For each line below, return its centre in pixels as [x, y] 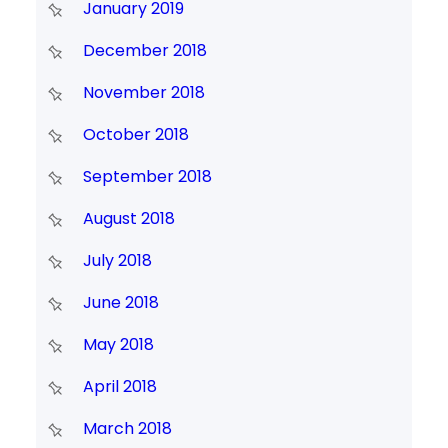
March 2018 [127, 429]
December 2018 [144, 51]
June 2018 [120, 303]
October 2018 [135, 135]
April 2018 [119, 387]
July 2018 [117, 261]
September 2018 [147, 177]
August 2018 [128, 219]
